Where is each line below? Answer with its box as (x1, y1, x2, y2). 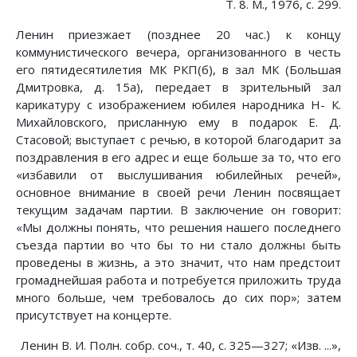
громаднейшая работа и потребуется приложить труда (16, 272, 341, 288)
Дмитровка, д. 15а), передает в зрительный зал (16, 79, 341, 96)
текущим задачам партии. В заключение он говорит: (16, 202, 341, 218)
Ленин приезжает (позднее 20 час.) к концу (16, 26, 341, 43)
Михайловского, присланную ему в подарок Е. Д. (16, 114, 341, 131)
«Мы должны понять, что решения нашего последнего (16, 219, 341, 236)
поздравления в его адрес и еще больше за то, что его (16, 149, 341, 166)
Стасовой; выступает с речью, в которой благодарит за (16, 131, 341, 148)
